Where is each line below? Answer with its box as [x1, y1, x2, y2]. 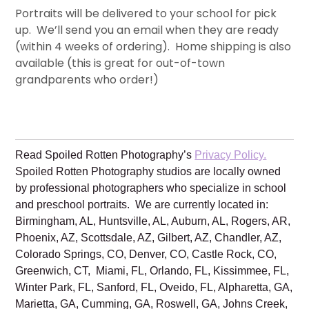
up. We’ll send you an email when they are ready [15, 21, 279, 38]
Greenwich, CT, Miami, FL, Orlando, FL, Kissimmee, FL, [15, 264, 290, 277]
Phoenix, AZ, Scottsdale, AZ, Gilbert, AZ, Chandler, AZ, [15, 231, 282, 243]
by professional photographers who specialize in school [15, 181, 287, 194]
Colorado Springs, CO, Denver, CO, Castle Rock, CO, [15, 248, 277, 260]
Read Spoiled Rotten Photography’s [15, 148, 195, 161]
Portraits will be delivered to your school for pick [15, 5, 277, 21]
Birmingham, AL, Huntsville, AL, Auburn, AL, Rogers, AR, [15, 215, 291, 227]
